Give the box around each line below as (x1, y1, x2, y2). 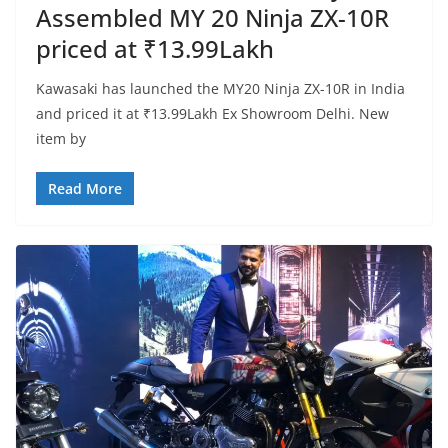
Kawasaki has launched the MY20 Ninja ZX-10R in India (36, 78, 405, 98)
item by (36, 128, 86, 148)
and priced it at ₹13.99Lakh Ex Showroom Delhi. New (36, 103, 389, 123)
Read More (48, 178, 122, 198)
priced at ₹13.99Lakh (36, 31, 274, 65)
